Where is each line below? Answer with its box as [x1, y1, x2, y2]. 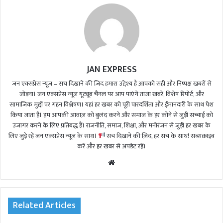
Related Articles [13, 198, 76, 214]
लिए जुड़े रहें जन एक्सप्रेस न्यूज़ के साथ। [8, 130, 98, 142]
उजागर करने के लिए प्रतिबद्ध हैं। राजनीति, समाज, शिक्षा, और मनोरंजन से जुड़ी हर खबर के [12, 120, 211, 131]
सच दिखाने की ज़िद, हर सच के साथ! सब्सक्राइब [105, 130, 215, 142]
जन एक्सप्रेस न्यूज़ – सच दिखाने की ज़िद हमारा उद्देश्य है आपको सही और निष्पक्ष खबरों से [11, 78, 212, 90]
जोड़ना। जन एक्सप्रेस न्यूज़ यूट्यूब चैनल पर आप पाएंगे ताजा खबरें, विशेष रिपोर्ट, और [19, 89, 204, 100]
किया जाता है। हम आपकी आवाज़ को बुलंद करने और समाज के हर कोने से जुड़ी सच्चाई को [10, 110, 213, 121]
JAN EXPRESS [86, 62, 137, 78]
